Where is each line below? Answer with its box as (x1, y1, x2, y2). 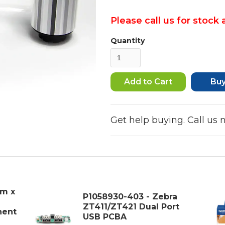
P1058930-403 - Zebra (82, 191, 177, 201)
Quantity (110, 36, 145, 45)
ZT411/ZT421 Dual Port (82, 201, 179, 211)
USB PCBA (82, 211, 127, 221)
